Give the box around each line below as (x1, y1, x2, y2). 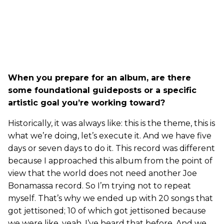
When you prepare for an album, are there (8, 72, 191, 82)
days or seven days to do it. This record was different (8, 143, 215, 153)
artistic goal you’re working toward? (8, 97, 165, 107)
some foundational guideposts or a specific (8, 85, 196, 95)
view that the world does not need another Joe (8, 168, 197, 178)
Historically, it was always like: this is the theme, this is (8, 118, 215, 128)
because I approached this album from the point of (8, 155, 212, 165)
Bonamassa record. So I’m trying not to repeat (8, 180, 191, 190)
